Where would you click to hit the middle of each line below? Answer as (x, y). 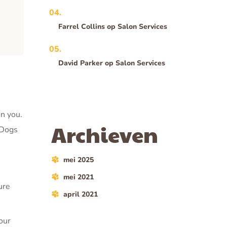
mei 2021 (79, 177)
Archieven (105, 134)
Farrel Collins (82, 27)
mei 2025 (79, 160)
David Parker (81, 63)
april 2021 (81, 194)
